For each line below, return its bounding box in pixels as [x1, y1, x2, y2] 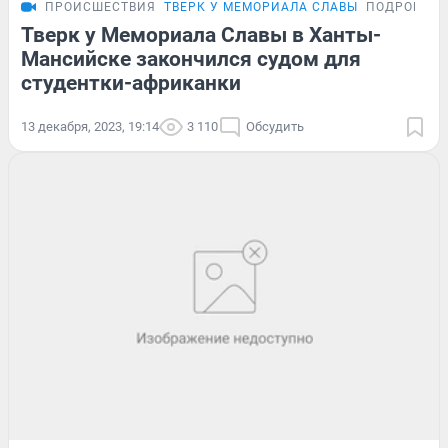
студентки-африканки [21, 70, 241, 95]
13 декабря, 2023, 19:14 [21, 118, 159, 134]
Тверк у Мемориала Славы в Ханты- [21, 22, 381, 47]
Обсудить [246, 118, 304, 134]
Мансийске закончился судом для [21, 46, 361, 71]
